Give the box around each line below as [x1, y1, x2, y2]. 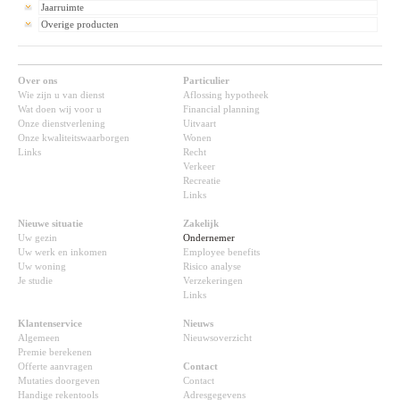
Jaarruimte [41, 3, 85, 12]
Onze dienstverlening [18, 119, 105, 129]
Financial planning [183, 104, 260, 114]
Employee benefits [183, 247, 260, 257]
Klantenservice [18, 319, 82, 329]
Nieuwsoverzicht [183, 333, 252, 343]
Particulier [183, 76, 229, 86]
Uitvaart [183, 119, 216, 129]
